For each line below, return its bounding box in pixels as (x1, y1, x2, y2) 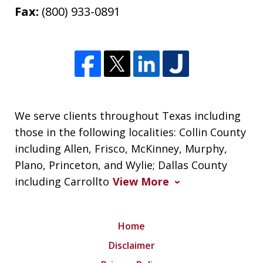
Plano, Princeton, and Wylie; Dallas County (15, 157, 228, 172)
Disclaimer (108, 238, 155, 252)
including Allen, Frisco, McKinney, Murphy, (15, 141, 228, 156)
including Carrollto (15, 174, 110, 188)
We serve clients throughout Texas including (15, 108, 241, 123)
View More (113, 174, 170, 188)
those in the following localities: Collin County (15, 124, 247, 139)
